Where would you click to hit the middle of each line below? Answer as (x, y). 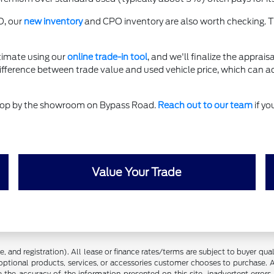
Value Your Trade (137, 172)
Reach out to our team (205, 106)
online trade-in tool (107, 57)
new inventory (53, 22)
